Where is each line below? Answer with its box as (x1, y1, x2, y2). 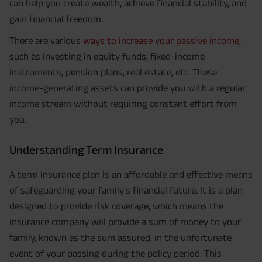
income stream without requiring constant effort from (9, 98, 237, 109)
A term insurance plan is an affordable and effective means (9, 169, 253, 180)
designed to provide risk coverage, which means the (9, 201, 223, 212)
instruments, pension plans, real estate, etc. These (9, 67, 217, 78)
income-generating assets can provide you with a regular (9, 82, 246, 94)
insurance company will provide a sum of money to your (9, 216, 241, 227)
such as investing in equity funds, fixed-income (9, 51, 205, 62)
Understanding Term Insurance (9, 143, 163, 157)
